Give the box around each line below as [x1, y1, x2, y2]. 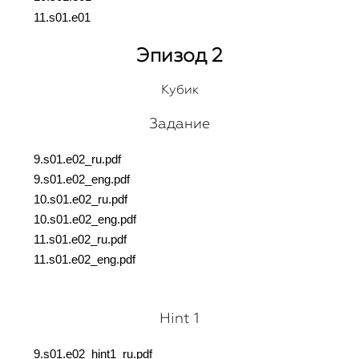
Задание [149, 115, 210, 131]
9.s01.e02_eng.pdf [34, 173, 130, 186]
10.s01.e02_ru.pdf [34, 193, 127, 206]
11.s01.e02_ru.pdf [34, 233, 127, 246]
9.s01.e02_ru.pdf [34, 153, 121, 166]
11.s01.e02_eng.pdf [34, 253, 135, 266]
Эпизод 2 [136, 43, 223, 67]
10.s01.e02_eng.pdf [34, 213, 136, 226]
